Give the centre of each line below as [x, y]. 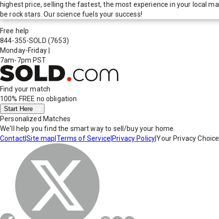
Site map [41, 139]
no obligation [56, 99]
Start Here [19, 109]
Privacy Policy [134, 139]
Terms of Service [83, 139]
